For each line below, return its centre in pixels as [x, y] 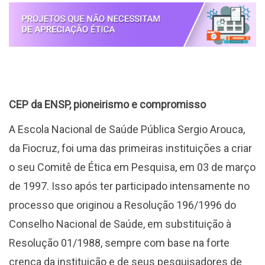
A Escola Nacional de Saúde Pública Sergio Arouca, [127, 129]
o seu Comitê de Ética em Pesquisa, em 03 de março [132, 167]
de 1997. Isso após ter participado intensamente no [129, 186]
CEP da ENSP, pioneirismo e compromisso [107, 104]
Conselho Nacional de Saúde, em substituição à [120, 224]
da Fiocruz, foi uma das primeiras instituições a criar [130, 148]
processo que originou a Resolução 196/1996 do [122, 205]
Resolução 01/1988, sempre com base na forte [119, 243]
